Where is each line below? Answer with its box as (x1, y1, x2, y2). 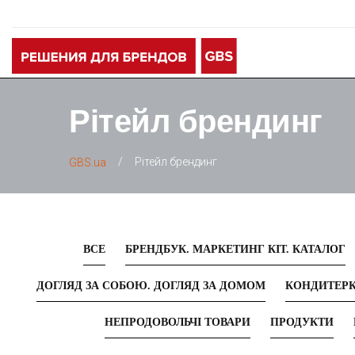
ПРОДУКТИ (269, 315, 334, 328)
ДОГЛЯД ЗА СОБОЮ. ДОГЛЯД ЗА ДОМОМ (36, 279, 265, 292)
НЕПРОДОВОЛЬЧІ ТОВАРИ (104, 315, 250, 328)
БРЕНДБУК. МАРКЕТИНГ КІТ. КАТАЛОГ (125, 242, 345, 255)
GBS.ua (69, 155, 106, 169)
